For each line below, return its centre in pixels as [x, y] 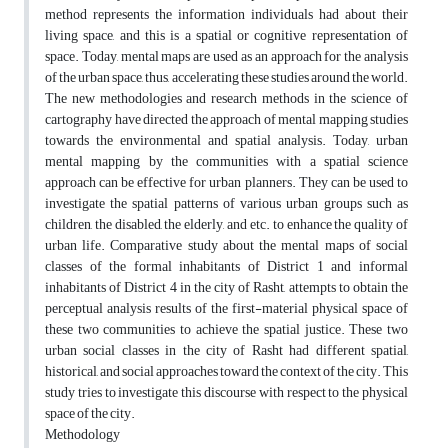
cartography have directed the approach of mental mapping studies [226, 120]
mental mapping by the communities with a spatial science [226, 162]
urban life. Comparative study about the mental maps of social [226, 246]
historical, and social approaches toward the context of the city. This [226, 372]
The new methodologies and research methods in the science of [226, 99]
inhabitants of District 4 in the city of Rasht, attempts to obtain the [226, 288]
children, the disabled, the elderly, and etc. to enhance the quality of [226, 225]
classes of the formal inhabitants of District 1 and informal [226, 267]
